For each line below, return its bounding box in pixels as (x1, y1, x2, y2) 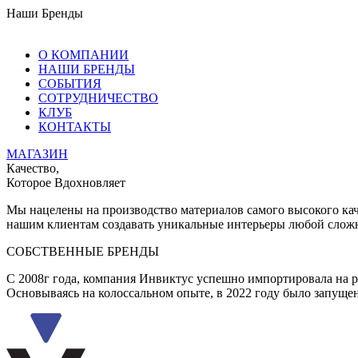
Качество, (6, 161, 59, 175)
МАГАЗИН (6, 147, 68, 161)
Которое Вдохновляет (6, 176, 125, 189)
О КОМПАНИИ (38, 48, 129, 62)
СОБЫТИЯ (38, 77, 101, 90)
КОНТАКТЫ (38, 120, 111, 133)
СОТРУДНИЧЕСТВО (38, 91, 158, 105)
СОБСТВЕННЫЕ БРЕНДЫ (6, 245, 159, 258)
